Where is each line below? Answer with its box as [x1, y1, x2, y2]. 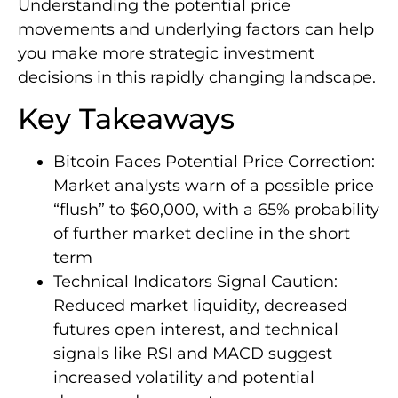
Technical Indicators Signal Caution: [53, 272, 338, 292]
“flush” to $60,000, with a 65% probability [53, 200, 379, 220]
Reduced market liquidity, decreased [53, 296, 347, 316]
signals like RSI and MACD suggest [53, 344, 332, 364]
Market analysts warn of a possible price [53, 176, 374, 196]
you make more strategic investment [18, 44, 314, 64]
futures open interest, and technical [53, 320, 338, 340]
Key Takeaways [18, 101, 235, 137]
